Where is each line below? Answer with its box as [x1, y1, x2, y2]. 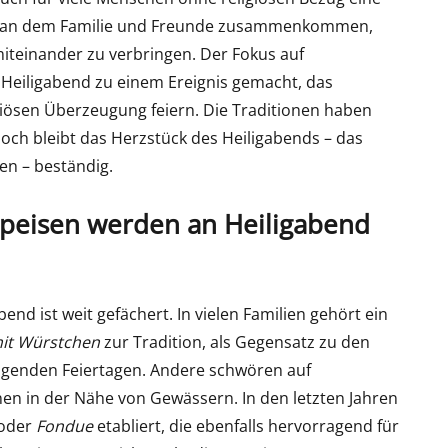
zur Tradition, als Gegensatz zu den [100, 331, 371, 354]
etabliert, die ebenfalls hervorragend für [93, 415, 400, 438]
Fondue [36, 415, 94, 438]
